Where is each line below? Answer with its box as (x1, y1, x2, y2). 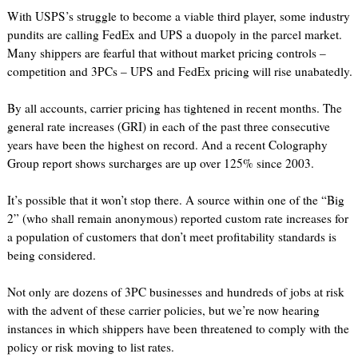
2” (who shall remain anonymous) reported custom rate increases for (6, 210, 348, 227)
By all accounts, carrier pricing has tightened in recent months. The (6, 100, 342, 117)
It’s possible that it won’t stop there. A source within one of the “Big (6, 192, 344, 209)
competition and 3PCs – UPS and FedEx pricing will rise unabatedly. (6, 63, 352, 80)
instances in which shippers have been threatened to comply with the (6, 320, 349, 337)
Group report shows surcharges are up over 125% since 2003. (6, 155, 314, 172)
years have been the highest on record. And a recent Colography (6, 137, 328, 153)
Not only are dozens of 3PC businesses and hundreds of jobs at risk (6, 284, 344, 300)
